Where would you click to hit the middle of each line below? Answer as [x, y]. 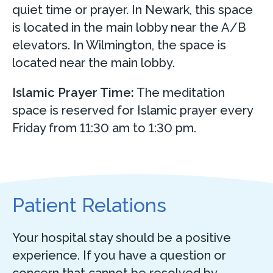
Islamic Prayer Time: [73, 92]
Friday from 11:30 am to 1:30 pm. [106, 128]
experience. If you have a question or [119, 256]
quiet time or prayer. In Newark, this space [133, 9]
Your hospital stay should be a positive [122, 238]
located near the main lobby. [95, 62]
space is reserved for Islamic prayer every [133, 110]
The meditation [179, 92]
